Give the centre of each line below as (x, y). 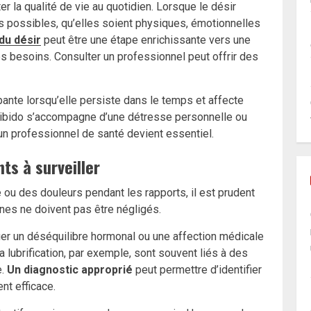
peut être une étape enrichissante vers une (146, 40)
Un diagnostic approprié (70, 270)
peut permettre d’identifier (197, 270)
